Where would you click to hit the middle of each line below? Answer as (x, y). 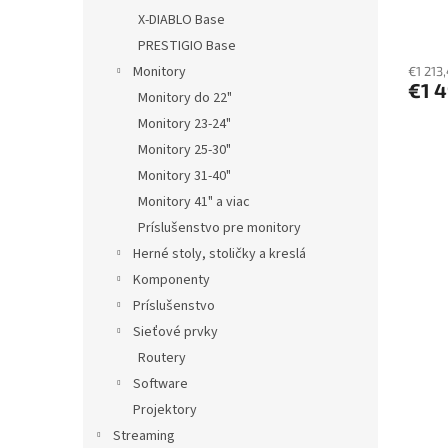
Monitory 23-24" (184, 123)
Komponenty (171, 279)
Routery (162, 357)
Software (160, 383)
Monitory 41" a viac (194, 201)
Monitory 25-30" (184, 149)
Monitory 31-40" (184, 175)
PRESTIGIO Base (187, 45)
